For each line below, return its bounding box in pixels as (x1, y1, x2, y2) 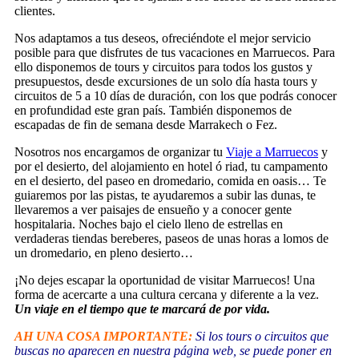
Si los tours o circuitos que (196, 329, 329, 343)
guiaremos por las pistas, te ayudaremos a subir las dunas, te (14, 188, 316, 202)
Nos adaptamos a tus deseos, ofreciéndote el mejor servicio (14, 30, 311, 45)
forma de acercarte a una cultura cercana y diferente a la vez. (14, 287, 319, 301)
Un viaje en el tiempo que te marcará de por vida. (14, 301, 270, 316)
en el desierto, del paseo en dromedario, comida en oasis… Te (14, 173, 326, 188)
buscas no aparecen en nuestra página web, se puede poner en (14, 343, 332, 357)
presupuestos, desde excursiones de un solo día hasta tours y (14, 74, 317, 88)
